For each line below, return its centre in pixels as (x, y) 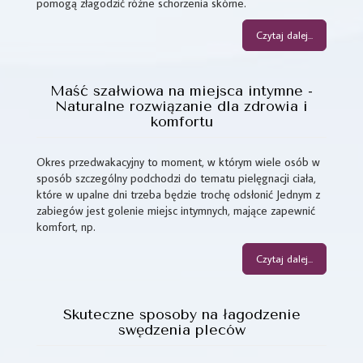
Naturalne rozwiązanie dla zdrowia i (181, 106)
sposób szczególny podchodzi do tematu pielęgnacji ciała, (176, 177)
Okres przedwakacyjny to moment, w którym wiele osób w (178, 161)
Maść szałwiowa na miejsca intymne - (181, 90)
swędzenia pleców (181, 329)
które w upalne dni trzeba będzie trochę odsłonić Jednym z (178, 194)
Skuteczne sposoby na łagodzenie (181, 314)
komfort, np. (66, 226)
